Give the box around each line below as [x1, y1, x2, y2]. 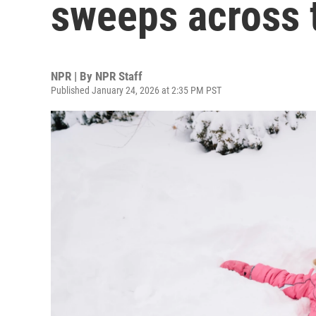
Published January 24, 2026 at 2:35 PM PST [51, 85, 221, 96]
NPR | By [51, 69, 95, 83]
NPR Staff [95, 69, 142, 83]
